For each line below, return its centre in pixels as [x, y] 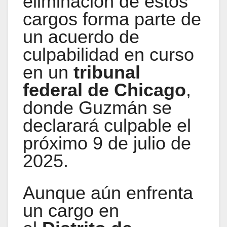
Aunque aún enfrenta [108, 193]
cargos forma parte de [112, 19]
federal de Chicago [104, 90]
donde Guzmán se [97, 108]
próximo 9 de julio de [107, 143]
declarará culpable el [107, 126]
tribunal [107, 72]
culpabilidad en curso [108, 55]
